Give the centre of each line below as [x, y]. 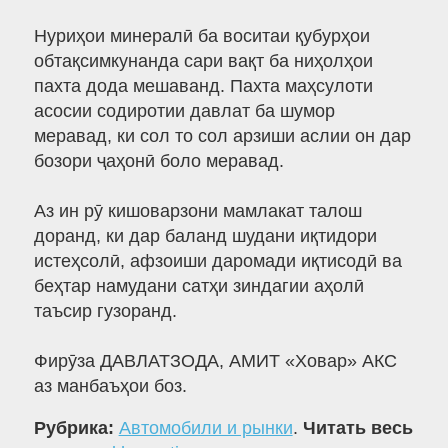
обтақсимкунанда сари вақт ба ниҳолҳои [203, 61]
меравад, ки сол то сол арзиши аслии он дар [222, 136]
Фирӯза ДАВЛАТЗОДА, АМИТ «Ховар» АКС [215, 361]
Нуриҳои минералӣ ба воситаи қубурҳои [201, 36]
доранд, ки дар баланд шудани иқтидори [205, 236]
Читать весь [357, 428]
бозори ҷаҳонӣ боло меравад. [158, 161]
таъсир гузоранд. [105, 311]
